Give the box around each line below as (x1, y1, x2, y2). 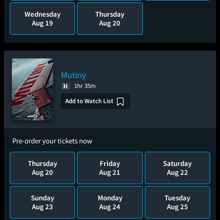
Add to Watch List (65, 97, 113, 106)
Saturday (163, 159, 192, 168)
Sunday (31, 193, 55, 202)
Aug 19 (32, 18, 54, 27)
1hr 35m (74, 82, 96, 90)
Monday (97, 193, 122, 202)
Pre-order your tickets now (12, 136, 92, 145)
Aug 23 (32, 202, 54, 211)
